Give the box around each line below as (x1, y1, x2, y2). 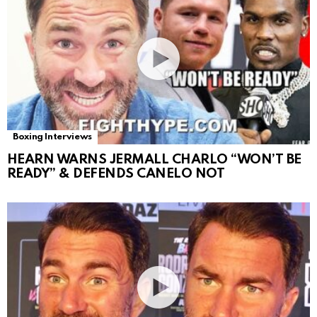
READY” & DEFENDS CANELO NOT (7, 166, 225, 180)
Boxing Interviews (13, 132, 92, 142)
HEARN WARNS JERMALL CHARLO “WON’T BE (7, 152, 301, 166)
